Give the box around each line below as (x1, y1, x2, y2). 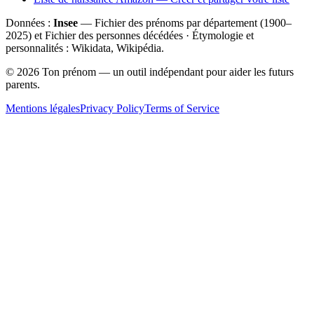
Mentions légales (6, 102, 80, 114)
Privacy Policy (80, 102, 144, 114)
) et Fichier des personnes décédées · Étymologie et (28, 29, 254, 41)
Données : (6, 16, 53, 29)
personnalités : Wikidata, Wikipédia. (6, 41, 164, 54)
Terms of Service (144, 102, 219, 114)
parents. (6, 78, 40, 90)
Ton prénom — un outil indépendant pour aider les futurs (39, 65, 294, 78)
